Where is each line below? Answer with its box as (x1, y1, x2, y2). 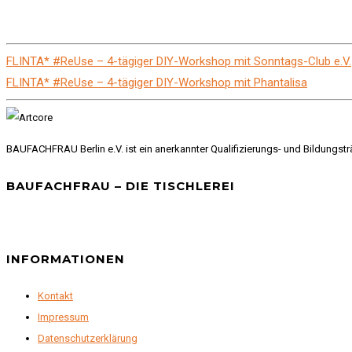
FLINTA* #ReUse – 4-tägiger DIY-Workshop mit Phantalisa (6, 75, 307, 90)
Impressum (38, 311, 89, 324)
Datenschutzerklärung (38, 332, 137, 345)
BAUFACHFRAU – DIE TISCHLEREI (6, 178, 235, 193)
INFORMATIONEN (6, 251, 125, 267)
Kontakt (38, 290, 73, 302)
